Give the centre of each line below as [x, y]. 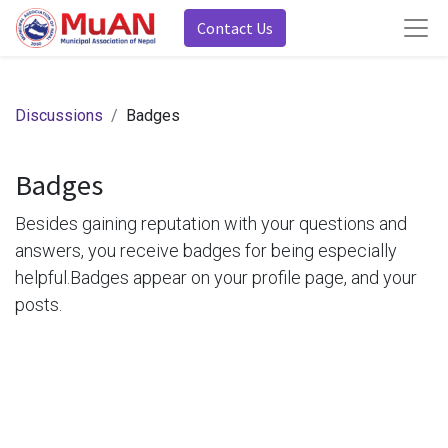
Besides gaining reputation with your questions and [211, 223]
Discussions [59, 115]
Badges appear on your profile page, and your [243, 277]
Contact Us [235, 28]
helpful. [42, 277]
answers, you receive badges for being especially [206, 250]
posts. [38, 304]
